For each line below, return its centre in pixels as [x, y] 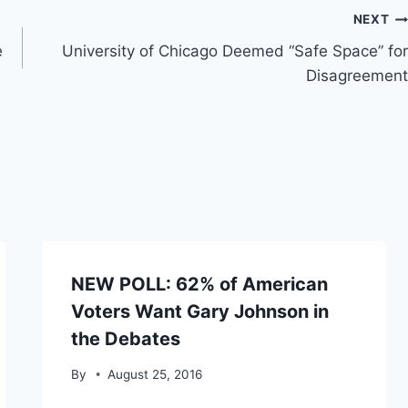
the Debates [125, 338]
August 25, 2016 [154, 374]
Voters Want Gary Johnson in [199, 311]
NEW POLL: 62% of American [199, 284]
